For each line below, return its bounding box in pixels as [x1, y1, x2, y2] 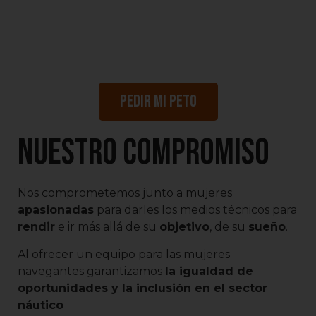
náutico [18, 298, 63, 312]
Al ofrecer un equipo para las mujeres [18, 247, 230, 261]
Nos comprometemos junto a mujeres [18, 186, 232, 200]
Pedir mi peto [119, 91, 197, 112]
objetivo [159, 220, 209, 234]
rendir [18, 220, 55, 234]
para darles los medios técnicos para [94, 203, 297, 217]
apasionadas [18, 203, 94, 217]
